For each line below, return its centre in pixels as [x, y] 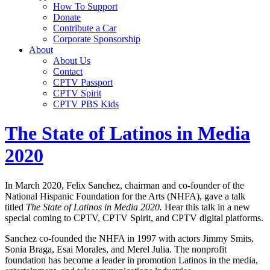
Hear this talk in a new [207, 207]
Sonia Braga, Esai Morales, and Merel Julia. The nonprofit [116, 249]
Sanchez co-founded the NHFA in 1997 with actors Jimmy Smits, [129, 238]
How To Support [85, 6]
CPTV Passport [83, 82]
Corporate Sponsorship [97, 39]
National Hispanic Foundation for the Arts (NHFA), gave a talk [125, 196]
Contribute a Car [85, 28]
